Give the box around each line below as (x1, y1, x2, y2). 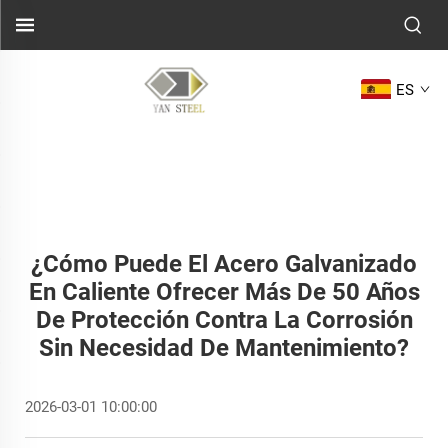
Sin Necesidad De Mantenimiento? (39, 334, 409, 362)
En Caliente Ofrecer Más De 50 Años (28, 278, 420, 306)
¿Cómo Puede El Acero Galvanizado (31, 250, 417, 278)
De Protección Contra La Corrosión (35, 306, 413, 334)
